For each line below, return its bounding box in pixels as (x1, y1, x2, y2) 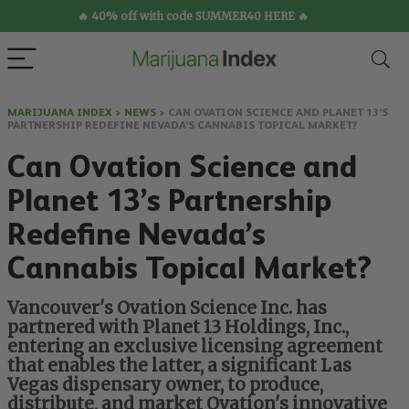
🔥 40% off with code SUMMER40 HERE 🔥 (78, 9, 309, 23)
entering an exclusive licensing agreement (7, 336, 383, 357)
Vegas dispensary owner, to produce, (7, 374, 323, 395)
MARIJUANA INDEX (7, 106, 112, 119)
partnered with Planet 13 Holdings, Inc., (7, 317, 349, 338)
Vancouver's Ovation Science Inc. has (7, 298, 327, 319)
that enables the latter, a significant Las (7, 355, 351, 376)
